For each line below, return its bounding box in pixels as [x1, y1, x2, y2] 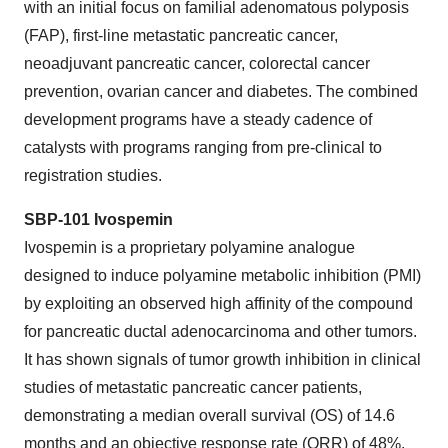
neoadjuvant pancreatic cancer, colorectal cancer [24, 55, 370, 72]
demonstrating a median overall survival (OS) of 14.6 [24, 407, 395, 424]
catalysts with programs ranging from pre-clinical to [24, 139, 382, 156]
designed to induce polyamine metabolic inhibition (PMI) [24, 267, 421, 284]
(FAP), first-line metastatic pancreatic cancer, [24, 27, 338, 44]
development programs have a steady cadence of [24, 111, 372, 128]
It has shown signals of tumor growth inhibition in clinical [24, 351, 421, 368]
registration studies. [24, 167, 162, 184]
